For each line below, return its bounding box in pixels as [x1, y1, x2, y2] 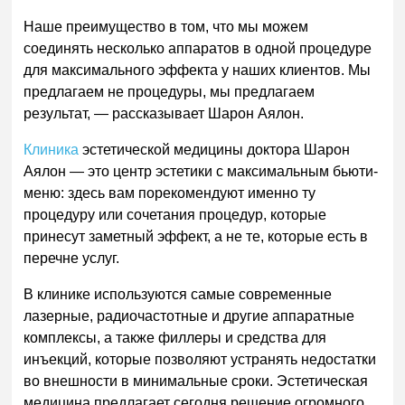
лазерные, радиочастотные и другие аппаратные [24, 307, 355, 324]
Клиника [24, 141, 80, 157]
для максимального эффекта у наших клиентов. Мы [24, 62, 372, 78]
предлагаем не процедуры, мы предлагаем [24, 84, 316, 99]
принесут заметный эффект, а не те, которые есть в [24, 228, 369, 244]
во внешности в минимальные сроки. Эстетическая [24, 372, 369, 389]
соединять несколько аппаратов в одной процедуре [24, 41, 372, 56]
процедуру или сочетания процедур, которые [24, 206, 327, 222]
